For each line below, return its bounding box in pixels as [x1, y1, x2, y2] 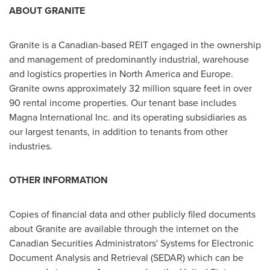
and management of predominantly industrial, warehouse [9, 52, 249, 66]
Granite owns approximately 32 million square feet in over [9, 81, 252, 95]
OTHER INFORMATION [9, 173, 108, 187]
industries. [9, 139, 52, 152]
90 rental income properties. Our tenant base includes [9, 96, 236, 109]
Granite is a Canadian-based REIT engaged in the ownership [9, 38, 261, 51]
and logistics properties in [9, 67, 119, 80]
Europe [201, 67, 231, 80]
